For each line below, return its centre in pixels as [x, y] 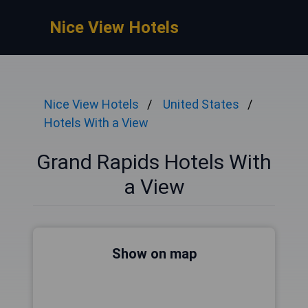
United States [201, 104]
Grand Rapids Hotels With [154, 162]
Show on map [154, 254]
